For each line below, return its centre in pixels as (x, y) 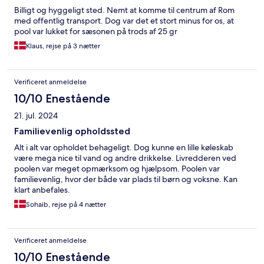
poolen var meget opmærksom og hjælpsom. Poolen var (117, 169)
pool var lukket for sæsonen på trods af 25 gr (96, 32)
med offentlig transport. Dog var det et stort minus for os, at (124, 21)
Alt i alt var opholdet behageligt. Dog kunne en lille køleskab (124, 148)
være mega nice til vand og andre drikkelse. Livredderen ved (125, 158)
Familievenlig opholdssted (72, 131)
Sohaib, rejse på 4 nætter (66, 205)
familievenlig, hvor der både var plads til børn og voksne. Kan (126, 179)
